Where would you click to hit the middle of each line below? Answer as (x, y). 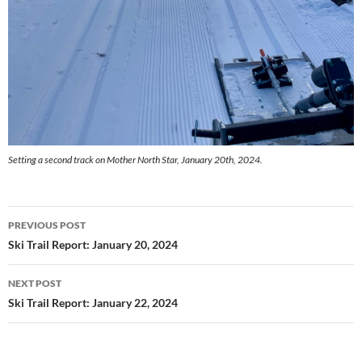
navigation (57, 247)
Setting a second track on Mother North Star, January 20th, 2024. (135, 159)
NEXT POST (35, 283)
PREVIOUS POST (47, 225)
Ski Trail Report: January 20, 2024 (93, 244)
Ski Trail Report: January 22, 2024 (93, 302)
